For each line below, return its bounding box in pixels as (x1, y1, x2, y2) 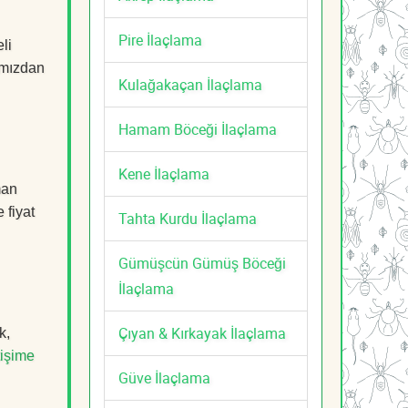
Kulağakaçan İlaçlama (118, 74, 262, 95)
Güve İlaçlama (118, 367, 210, 388)
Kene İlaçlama (118, 163, 209, 184)
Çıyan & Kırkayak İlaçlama (118, 322, 286, 343)
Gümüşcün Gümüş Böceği (118, 252, 286, 273)
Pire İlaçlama (118, 29, 202, 50)
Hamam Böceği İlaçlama (118, 118, 277, 139)
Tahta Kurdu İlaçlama (118, 208, 257, 229)
